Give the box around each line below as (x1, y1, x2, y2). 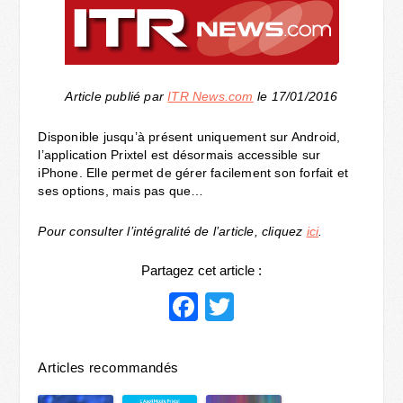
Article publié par (65, 89, 168, 103)
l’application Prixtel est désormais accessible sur (38, 148, 321, 162)
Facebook (198, 291, 326, 323)
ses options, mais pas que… (38, 184, 204, 198)
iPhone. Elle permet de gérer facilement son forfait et (38, 166, 349, 180)
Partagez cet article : (141, 263, 262, 278)
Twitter (234, 291, 319, 323)
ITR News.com (167, 89, 254, 103)
